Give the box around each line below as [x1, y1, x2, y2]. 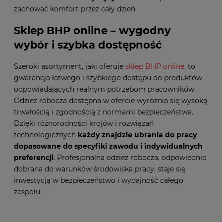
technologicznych [14, 130, 78, 139]
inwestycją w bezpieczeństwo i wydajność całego [14, 175, 183, 185]
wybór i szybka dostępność [14, 39, 162, 52]
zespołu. [14, 187, 42, 196]
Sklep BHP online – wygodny [14, 24, 171, 37]
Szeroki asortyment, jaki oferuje [14, 61, 125, 71]
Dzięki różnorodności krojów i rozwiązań [14, 118, 154, 128]
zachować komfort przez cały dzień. [14, 4, 137, 13]
